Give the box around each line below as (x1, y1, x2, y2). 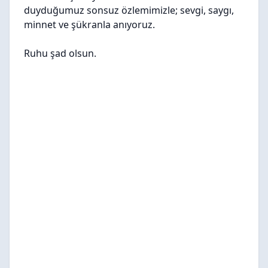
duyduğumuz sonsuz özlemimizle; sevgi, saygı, (24, 4, 234, 17)
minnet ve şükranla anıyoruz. (24, 18, 155, 31)
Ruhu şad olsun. (24, 47, 96, 60)
